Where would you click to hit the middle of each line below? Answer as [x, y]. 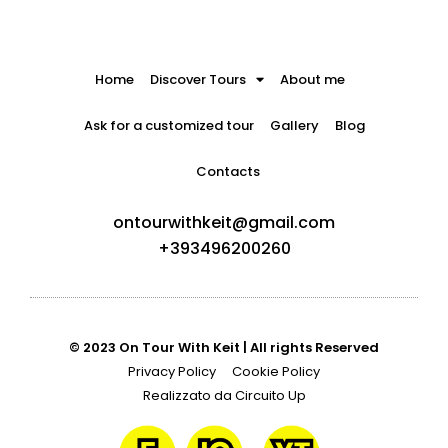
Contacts [228, 171]
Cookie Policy [276, 371]
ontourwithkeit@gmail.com [224, 222]
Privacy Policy [172, 371]
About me [312, 79]
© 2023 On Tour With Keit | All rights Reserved [224, 347]
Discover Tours [198, 79]
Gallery [294, 125]
